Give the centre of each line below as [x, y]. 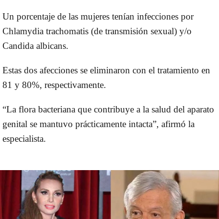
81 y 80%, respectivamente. [54, 85]
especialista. [24, 138]
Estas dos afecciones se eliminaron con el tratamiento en [106, 70]
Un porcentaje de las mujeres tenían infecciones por [98, 16]
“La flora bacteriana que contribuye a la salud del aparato [108, 109]
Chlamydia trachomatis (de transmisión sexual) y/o [97, 31]
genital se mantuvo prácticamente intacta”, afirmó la [99, 124]
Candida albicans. [35, 45]
